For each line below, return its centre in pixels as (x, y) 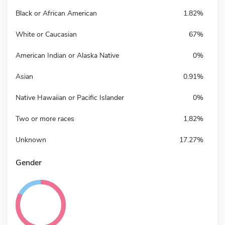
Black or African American (56, 13)
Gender (29, 162)
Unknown (31, 140)
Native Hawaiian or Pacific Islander (70, 97)
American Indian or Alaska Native (67, 55)
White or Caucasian (46, 34)
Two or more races (45, 119)
